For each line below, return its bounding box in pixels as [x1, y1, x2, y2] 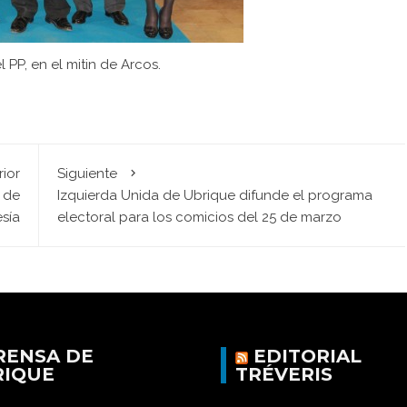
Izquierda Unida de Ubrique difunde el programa [56, 187, 372, 204]
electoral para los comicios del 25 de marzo [56, 209, 342, 226]
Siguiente [56, 165, 117, 183]
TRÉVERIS [234, 363, 333, 386]
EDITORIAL [253, 345, 362, 368]
